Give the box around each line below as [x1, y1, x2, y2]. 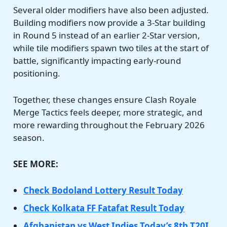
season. [13, 131, 45, 143]
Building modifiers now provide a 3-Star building [13, 16, 206, 28]
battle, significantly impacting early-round [13, 54, 181, 66]
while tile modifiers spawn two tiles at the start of [13, 42, 209, 54]
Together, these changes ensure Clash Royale [13, 93, 197, 105]
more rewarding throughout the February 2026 [13, 119, 205, 131]
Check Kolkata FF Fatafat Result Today [23, 202, 185, 214]
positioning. [13, 67, 61, 79]
